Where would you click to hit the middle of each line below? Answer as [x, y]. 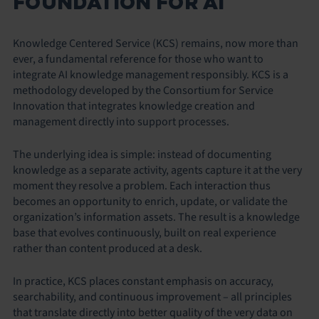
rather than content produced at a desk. [108, 248]
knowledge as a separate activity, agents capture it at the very [157, 170]
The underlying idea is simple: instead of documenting [142, 154]
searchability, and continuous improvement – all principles [152, 297]
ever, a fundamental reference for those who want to [138, 59]
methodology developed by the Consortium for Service [143, 90]
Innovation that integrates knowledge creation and [134, 106]
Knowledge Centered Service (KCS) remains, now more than [156, 43]
